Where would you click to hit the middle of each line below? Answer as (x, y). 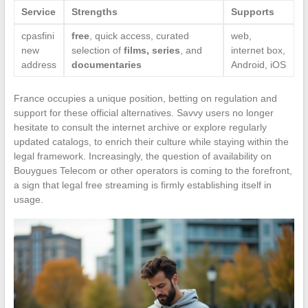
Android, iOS (258, 64)
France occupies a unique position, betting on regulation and (145, 98)
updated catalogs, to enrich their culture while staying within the (151, 141)
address (38, 64)
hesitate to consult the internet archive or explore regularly (140, 127)
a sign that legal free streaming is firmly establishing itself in (142, 185)
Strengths (94, 11)
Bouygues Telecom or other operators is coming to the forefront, (153, 170)
